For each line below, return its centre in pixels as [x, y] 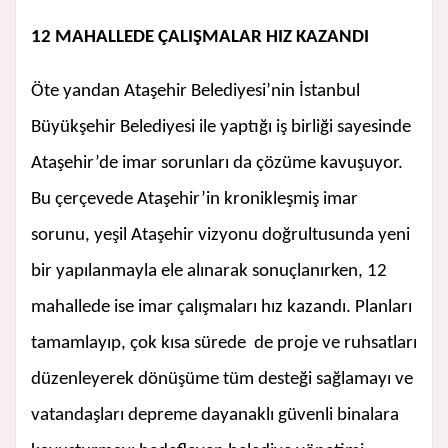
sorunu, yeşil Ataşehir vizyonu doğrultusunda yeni [220, 236]
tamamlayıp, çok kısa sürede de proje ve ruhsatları [224, 344]
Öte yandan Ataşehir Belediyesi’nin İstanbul [195, 92]
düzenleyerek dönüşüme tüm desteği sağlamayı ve [222, 380]
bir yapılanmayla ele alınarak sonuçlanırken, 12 [209, 272]
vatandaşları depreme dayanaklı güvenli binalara [215, 416]
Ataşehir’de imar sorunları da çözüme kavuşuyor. [217, 164]
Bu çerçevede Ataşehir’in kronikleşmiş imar [194, 200]
